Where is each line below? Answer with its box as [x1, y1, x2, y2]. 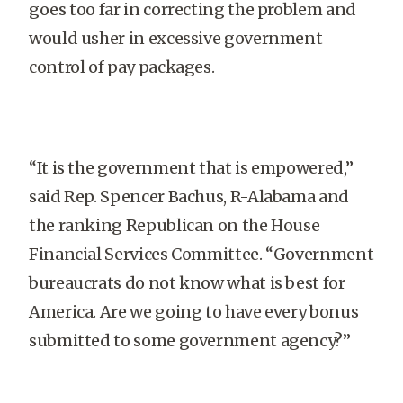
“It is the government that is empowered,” [29, 157, 354, 178]
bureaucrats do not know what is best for [29, 273, 345, 293]
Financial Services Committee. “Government [29, 244, 374, 264]
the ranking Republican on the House [29, 215, 320, 236]
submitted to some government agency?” [29, 330, 351, 351]
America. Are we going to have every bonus [29, 301, 359, 322]
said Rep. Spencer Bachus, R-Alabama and [29, 186, 349, 207]
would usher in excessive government [29, 28, 323, 49]
